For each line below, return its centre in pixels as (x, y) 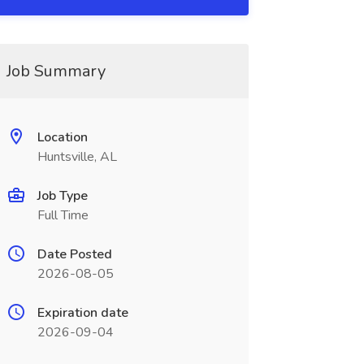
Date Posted (74, 254)
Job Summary (56, 71)
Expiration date (82, 313)
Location (62, 137)
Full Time (63, 215)
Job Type (62, 196)
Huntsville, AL (77, 157)
